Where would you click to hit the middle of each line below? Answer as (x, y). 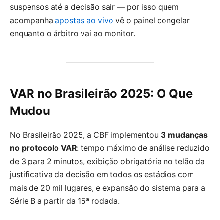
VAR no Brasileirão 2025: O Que (101, 93)
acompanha (32, 20)
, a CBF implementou (122, 135)
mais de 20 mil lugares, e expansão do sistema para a (108, 188)
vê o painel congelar (151, 20)
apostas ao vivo (84, 20)
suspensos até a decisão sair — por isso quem (94, 7)
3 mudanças (184, 135)
